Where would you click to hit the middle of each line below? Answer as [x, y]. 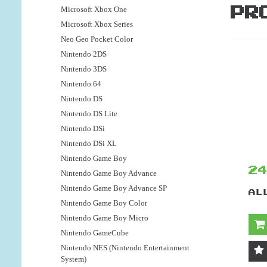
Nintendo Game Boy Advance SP [114, 188]
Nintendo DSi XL [89, 144]
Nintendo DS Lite [89, 114]
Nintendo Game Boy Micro [105, 218]
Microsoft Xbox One [94, 10]
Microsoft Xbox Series [97, 24]
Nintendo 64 [81, 84]
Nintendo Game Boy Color [104, 203]
